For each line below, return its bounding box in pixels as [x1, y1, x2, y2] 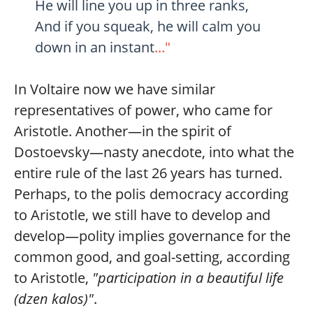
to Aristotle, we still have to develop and [14, 205, 270, 225]
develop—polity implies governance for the [14, 226, 291, 246]
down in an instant [35, 38, 154, 57]
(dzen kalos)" [14, 289, 94, 309]
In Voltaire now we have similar [14, 80, 215, 99]
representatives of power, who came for [14, 101, 272, 120]
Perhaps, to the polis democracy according [14, 184, 289, 204]
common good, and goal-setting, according [14, 247, 290, 267]
